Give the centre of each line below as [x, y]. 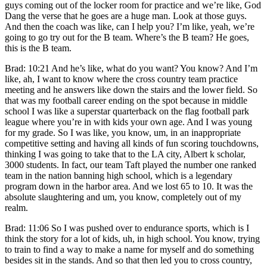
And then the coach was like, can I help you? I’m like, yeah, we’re [130, 26]
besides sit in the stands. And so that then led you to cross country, [128, 260]
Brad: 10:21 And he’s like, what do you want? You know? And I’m [131, 68]
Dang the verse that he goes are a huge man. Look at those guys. [126, 15]
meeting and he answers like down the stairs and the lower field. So [131, 89]
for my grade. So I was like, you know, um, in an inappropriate [123, 132]
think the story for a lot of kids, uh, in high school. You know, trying [132, 238]
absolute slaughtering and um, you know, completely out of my [123, 197]
